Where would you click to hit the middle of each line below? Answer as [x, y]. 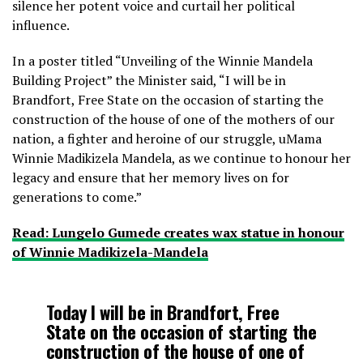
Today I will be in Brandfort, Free [162, 312]
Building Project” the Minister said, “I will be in [149, 81]
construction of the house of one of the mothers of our [173, 120]
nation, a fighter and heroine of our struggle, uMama [167, 139]
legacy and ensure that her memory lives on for [151, 178]
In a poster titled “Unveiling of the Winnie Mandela [162, 61]
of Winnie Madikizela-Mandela [110, 252]
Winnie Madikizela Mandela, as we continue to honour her [181, 158]
